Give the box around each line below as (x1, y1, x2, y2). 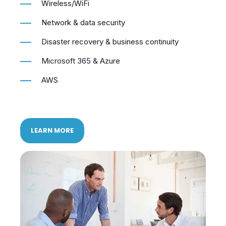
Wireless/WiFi (41, 6, 89, 15)
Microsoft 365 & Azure (41, 63, 120, 73)
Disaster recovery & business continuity (41, 44, 179, 53)
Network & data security (41, 25, 125, 34)
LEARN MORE (31, 133, 74, 142)
